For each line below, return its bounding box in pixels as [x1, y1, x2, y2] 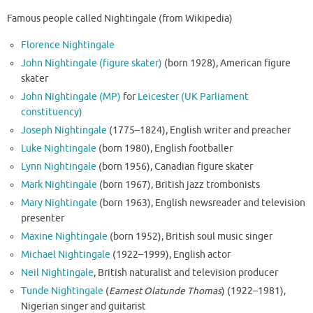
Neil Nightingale [21, 266, 94, 279]
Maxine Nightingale [21, 230, 108, 242]
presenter [21, 212, 65, 224]
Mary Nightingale [21, 196, 98, 209]
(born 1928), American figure [162, 57, 291, 69]
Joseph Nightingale [21, 124, 108, 136]
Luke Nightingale [21, 142, 97, 154]
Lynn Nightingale [21, 160, 97, 173]
